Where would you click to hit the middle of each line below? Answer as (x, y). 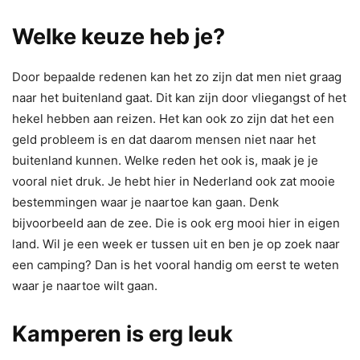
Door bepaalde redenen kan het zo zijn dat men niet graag (177, 76)
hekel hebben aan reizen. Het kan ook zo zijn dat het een (173, 118)
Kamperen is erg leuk (123, 333)
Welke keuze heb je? (119, 36)
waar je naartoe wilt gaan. (85, 285)
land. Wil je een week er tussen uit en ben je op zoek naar (176, 243)
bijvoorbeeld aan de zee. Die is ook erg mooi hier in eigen (176, 223)
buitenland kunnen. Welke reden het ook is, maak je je (165, 160)
